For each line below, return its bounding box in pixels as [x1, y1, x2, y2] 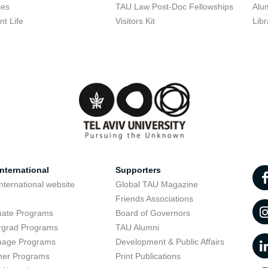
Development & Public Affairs [115, 237, 224, 246]
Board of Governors [115, 208, 190, 218]
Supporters [115, 165, 161, 175]
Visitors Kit [115, 16, 155, 26]
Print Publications [115, 251, 181, 261]
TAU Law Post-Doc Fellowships [115, 2, 233, 11]
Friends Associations [115, 194, 193, 203]
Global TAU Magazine [115, 179, 198, 189]
